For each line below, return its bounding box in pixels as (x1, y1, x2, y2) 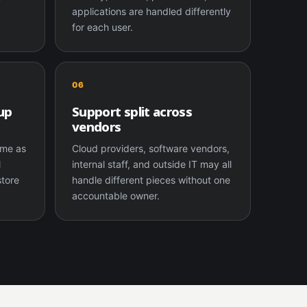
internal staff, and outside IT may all (72, 158, 232, 170)
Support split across (72, 102, 193, 120)
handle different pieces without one (72, 173, 231, 186)
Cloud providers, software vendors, (72, 142, 230, 154)
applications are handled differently (72, 5, 232, 17)
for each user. (72, 21, 134, 33)
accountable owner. (72, 189, 160, 201)
